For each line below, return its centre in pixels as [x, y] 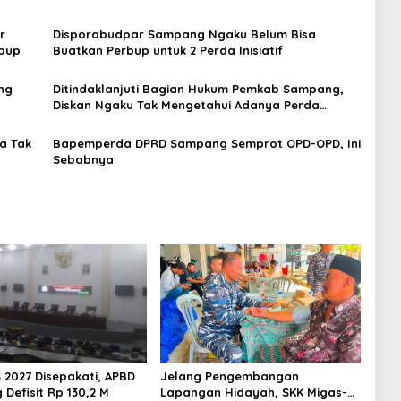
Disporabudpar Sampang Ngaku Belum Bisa [184, 34]
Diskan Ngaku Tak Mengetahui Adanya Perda [186, 104]
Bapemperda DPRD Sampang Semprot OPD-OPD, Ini [206, 143]
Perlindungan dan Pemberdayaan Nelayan [180, 120]
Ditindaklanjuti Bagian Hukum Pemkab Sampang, [198, 88]
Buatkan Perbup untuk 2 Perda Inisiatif [167, 50]
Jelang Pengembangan [229, 376]
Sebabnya [83, 159]
